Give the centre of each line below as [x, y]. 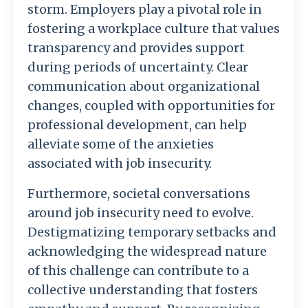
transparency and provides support [136, 48]
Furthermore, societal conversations [139, 194]
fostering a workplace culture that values [154, 29]
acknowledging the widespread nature [147, 252]
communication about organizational [144, 87]
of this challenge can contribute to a [138, 271]
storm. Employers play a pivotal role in [145, 10]
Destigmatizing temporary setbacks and [152, 232]
